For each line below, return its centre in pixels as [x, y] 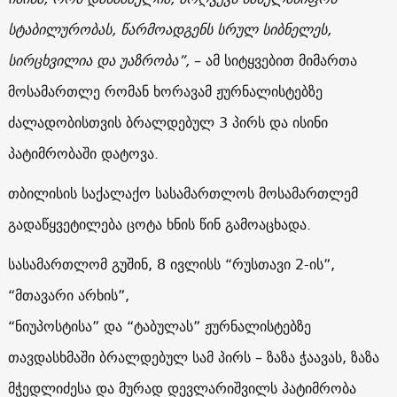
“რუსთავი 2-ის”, [280, 264]
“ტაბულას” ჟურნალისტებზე [218, 326]
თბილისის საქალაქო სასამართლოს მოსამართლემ [183, 193]
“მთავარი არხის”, [68, 295]
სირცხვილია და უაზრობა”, [98, 60]
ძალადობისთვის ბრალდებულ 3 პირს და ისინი [167, 122]
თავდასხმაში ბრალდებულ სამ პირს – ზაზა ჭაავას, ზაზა [193, 357]
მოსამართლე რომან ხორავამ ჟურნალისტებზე [165, 91]
